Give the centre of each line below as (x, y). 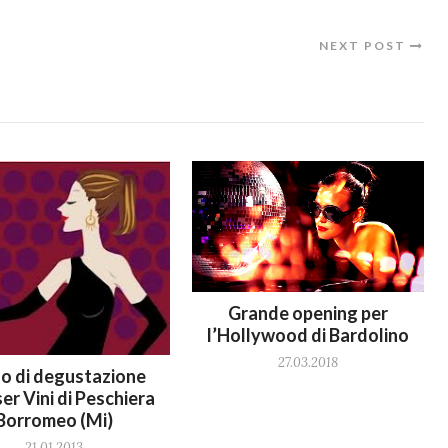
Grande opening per (308, 312)
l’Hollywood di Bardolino (308, 334)
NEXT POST (364, 46)
